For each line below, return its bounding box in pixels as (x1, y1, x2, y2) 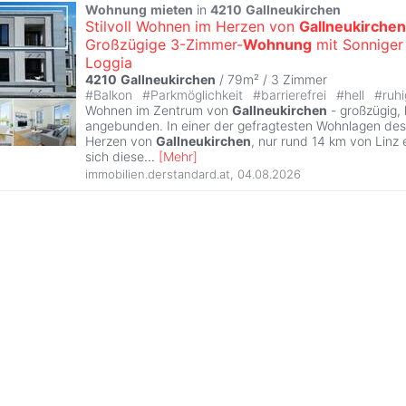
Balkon (93, 87, 136, 103)
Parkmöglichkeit (150, 87, 246, 103)
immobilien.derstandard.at (85, 167, 230, 182)
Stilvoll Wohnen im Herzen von (85, 17, 299, 36)
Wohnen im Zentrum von (85, 102, 232, 119)
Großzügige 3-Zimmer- (85, 35, 243, 54)
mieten (150, 2, 193, 18)
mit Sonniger (312, 35, 403, 54)
